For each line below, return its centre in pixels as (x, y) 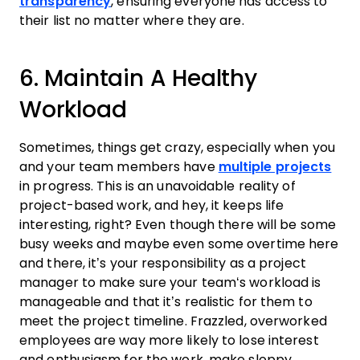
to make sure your (140, 282)
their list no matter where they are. (132, 20)
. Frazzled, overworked (256, 321)
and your (49, 166)
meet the (51, 321)
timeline (159, 321)
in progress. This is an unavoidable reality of (157, 186)
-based (92, 205)
